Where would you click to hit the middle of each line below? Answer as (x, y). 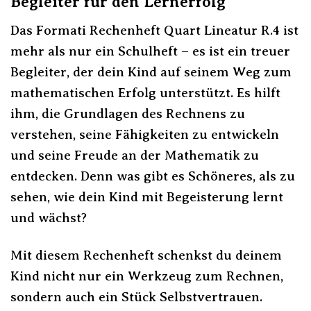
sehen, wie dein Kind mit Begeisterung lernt (147, 196)
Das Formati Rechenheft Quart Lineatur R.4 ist (154, 30)
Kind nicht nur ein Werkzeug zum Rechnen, (147, 276)
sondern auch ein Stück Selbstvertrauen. (136, 297)
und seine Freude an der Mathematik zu (135, 155)
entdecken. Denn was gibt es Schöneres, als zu (153, 176)
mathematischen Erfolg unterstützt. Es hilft (145, 92)
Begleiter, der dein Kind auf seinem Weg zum (151, 72)
